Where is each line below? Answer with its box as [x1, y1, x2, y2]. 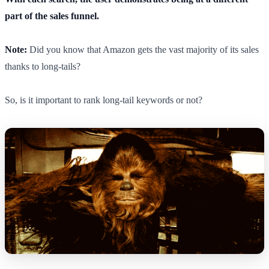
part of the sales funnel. [5, 10, 99, 21]
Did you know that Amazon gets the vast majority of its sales [27, 44, 259, 55]
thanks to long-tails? [5, 61, 80, 71]
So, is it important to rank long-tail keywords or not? [5, 94, 202, 105]
